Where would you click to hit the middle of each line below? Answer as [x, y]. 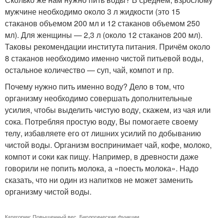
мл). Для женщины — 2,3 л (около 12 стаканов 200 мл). [104, 35]
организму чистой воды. [48, 191]
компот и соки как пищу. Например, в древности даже [102, 156]
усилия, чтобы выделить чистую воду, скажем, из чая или [108, 110]
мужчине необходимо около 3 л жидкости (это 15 [92, 11]
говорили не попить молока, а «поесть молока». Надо [102, 168]
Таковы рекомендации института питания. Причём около [108, 46]
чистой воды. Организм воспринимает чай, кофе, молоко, [108, 145]
